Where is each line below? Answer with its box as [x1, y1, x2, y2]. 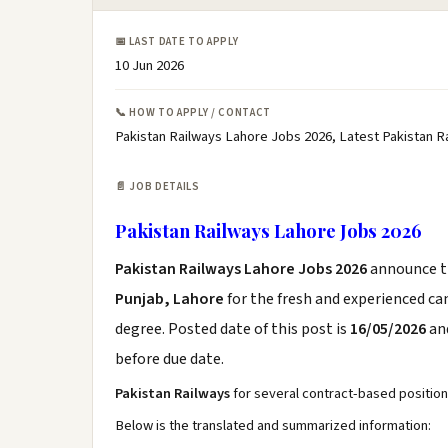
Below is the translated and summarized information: [115, 415, 431, 436]
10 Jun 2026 [115, 55, 184, 76]
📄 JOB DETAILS [115, 179, 200, 194]
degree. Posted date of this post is [115, 318, 350, 340]
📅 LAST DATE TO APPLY [115, 34, 239, 49]
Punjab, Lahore [115, 288, 224, 310]
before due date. [115, 348, 224, 370]
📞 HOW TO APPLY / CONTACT [115, 105, 271, 120]
